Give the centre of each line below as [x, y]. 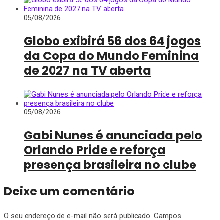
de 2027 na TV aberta [87, 70]
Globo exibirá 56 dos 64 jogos [112, 41]
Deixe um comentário [69, 191]
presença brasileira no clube [110, 165]
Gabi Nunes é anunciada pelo [113, 135]
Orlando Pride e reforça [95, 150]
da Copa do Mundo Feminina [111, 55]
